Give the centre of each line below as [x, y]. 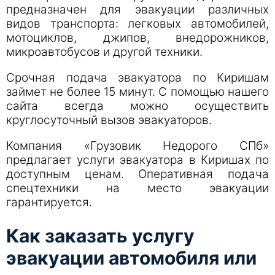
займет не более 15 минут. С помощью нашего [137, 92]
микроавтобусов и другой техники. [104, 52]
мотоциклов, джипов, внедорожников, [137, 38]
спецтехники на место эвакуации [137, 188]
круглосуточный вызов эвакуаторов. [109, 120]
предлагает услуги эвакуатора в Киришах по [137, 160]
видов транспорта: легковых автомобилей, [137, 24]
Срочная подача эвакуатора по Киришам [137, 78]
